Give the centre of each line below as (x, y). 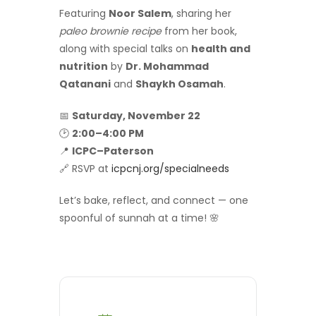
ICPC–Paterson (113, 151)
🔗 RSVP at (85, 169)
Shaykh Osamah (180, 84)
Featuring (84, 14)
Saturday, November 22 (136, 116)
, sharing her (201, 14)
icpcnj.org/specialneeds (170, 169)
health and (221, 49)
